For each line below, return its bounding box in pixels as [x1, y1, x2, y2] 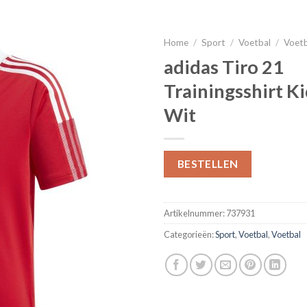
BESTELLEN [177, 157, 238, 170]
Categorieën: [164, 229, 215, 241]
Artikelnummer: [164, 208, 226, 219]
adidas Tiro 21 [164, 55, 284, 78]
